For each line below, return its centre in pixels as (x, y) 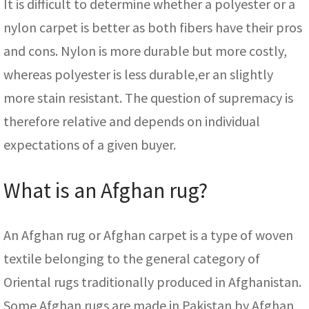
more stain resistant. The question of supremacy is (148, 97)
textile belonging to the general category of (132, 258)
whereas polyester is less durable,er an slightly (138, 74)
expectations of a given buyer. (90, 144)
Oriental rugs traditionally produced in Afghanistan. (152, 281)
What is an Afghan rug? (106, 190)
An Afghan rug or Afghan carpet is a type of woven (148, 235)
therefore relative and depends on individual (132, 121)
